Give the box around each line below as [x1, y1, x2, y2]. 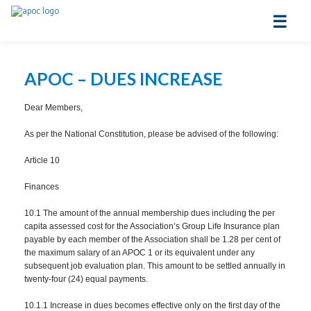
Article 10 [24, 155, 60, 165]
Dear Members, [24, 103, 85, 112]
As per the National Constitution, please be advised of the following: [24, 129, 278, 139]
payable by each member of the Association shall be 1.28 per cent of [24, 235, 280, 244]
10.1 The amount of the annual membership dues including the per [24, 208, 275, 218]
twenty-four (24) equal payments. [24, 274, 150, 284]
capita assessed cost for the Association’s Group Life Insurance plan [24, 221, 280, 231]
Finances [24, 182, 59, 192]
